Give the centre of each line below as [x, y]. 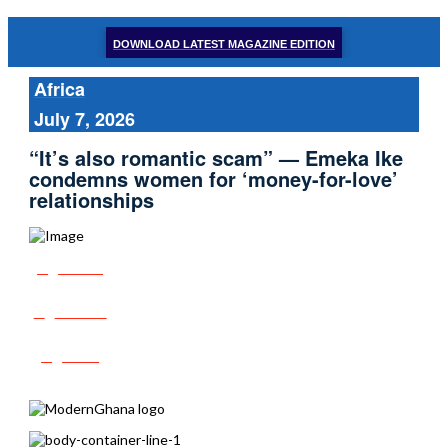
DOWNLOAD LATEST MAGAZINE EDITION [224, 43]
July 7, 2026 [84, 119]
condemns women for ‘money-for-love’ [213, 179]
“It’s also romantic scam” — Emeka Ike [215, 158]
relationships [91, 200]
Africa [59, 89]
